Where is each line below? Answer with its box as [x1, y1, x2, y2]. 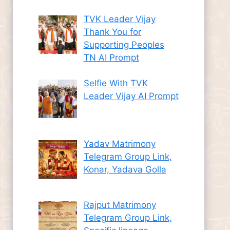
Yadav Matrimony [83, 139, 156, 149]
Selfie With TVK [83, 78, 148, 88]
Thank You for [83, 26, 141, 37]
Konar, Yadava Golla [83, 164, 166, 175]
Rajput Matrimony [83, 199, 156, 210]
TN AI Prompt [83, 52, 139, 63]
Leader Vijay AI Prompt [83, 91, 179, 101]
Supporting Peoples [83, 39, 164, 50]
